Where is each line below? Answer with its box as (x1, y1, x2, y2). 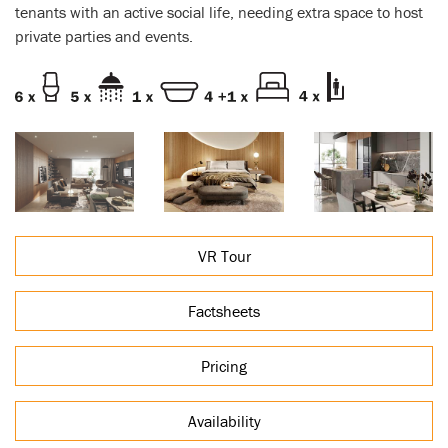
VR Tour (197, 245, 251, 266)
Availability (187, 410, 261, 431)
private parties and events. (15, 26, 193, 47)
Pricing (201, 355, 247, 376)
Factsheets (188, 300, 260, 321)
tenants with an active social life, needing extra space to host (15, 2, 423, 23)
